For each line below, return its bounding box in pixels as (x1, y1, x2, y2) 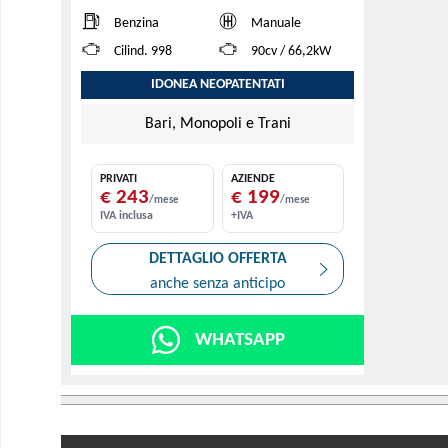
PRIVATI (100, 173, 137, 186)
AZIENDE (230, 173, 275, 186)
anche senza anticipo (150, 276, 285, 293)
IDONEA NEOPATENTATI (150, 77, 285, 93)
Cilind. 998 (114, 44, 172, 60)
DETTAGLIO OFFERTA (148, 251, 287, 268)
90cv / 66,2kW (250, 44, 331, 60)
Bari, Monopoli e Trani (144, 116, 291, 133)
